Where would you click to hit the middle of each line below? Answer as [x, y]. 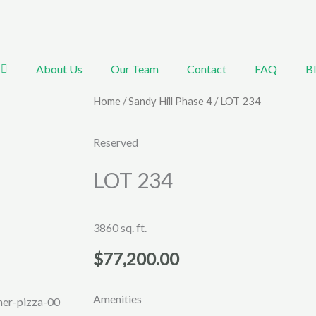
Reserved [116, 142]
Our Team [135, 69]
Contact [207, 69]
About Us [59, 69]
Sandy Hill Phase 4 [170, 101]
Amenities [117, 298]
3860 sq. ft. [120, 227]
